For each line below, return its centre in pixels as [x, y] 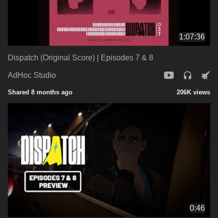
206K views [193, 92]
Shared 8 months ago [40, 92]
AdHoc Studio [32, 75]
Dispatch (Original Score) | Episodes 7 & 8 [81, 57]
